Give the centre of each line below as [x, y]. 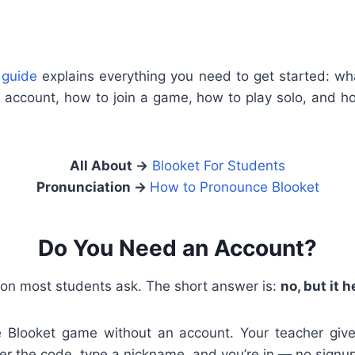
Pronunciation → [93, 187]
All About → [109, 165]
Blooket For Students [219, 165]
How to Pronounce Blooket [234, 187]
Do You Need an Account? [177, 248]
